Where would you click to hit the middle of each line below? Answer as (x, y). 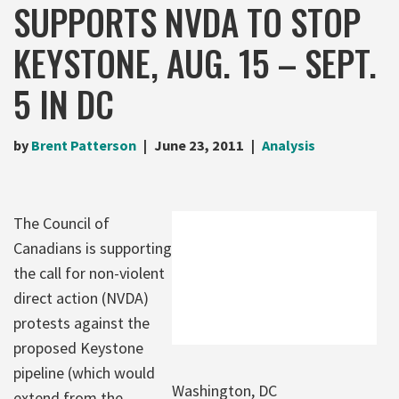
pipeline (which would (84, 372)
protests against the (81, 322)
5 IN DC (64, 103)
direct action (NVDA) (81, 297)
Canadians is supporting (93, 248)
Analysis (289, 145)
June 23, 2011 (199, 145)
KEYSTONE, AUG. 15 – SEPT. (195, 62)
